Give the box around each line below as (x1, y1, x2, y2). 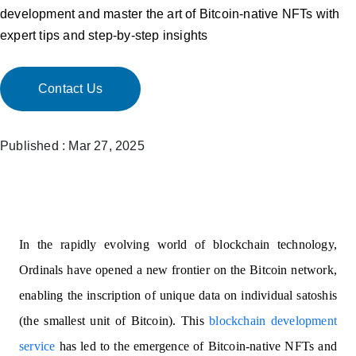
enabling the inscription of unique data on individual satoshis (19, 288, 337, 302)
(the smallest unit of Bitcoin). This (19, 314, 210, 327)
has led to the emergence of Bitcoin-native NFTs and (55, 339, 337, 353)
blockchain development (209, 314, 337, 327)
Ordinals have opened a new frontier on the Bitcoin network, (19, 263, 337, 277)
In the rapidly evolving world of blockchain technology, (19, 238, 337, 251)
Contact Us (38, 82, 103, 95)
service (19, 339, 56, 353)
